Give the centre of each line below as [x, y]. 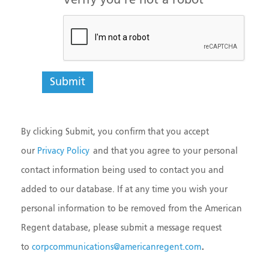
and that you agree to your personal [165, 152]
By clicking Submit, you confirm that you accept [115, 132]
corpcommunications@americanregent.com [116, 248]
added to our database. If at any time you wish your [124, 190]
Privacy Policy [63, 152]
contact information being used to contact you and [122, 171]
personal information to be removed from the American [131, 209]
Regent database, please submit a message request [121, 228]
